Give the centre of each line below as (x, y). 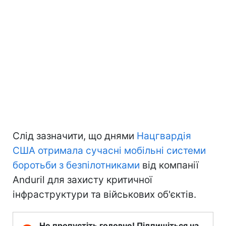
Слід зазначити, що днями (75, 136)
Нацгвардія (164, 136)
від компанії (169, 165)
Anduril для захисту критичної (82, 180)
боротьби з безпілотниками (76, 165)
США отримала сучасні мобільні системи (109, 150)
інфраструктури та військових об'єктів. (104, 194)
